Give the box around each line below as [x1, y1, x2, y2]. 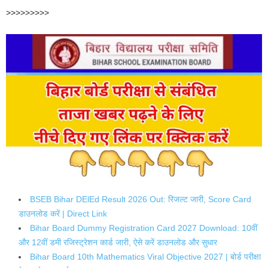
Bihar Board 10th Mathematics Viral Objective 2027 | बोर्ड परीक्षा [30, 252, 261, 262]
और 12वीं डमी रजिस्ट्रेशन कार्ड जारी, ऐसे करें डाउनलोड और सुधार [19, 237, 217, 248]
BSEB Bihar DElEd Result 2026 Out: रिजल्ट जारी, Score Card [30, 194, 251, 205]
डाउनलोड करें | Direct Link [19, 209, 107, 219]
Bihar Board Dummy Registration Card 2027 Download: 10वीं [30, 223, 257, 233]
